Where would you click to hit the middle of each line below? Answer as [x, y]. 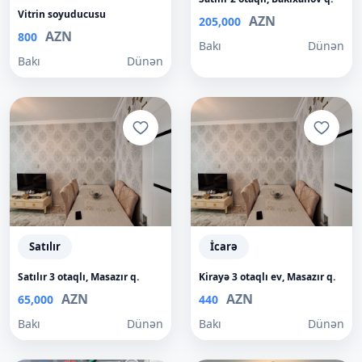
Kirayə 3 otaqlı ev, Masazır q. [267, 277]
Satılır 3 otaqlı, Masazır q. [78, 277]
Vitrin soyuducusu [62, 14]
